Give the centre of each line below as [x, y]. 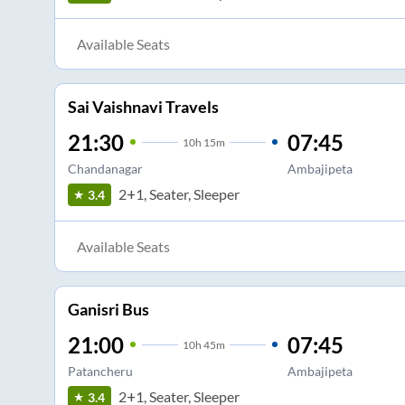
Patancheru [100, 371]
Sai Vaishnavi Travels [143, 106]
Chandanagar [105, 168]
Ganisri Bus [108, 309]
